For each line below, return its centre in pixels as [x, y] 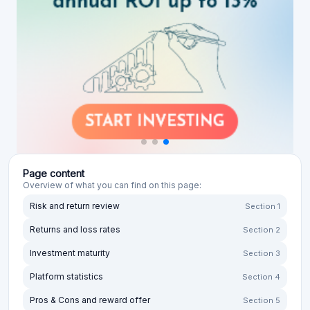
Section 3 [262, 254]
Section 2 [262, 230]
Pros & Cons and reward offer [90, 300]
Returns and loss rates [75, 230]
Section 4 [261, 277]
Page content [54, 174]
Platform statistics [66, 277]
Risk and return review [75, 206]
